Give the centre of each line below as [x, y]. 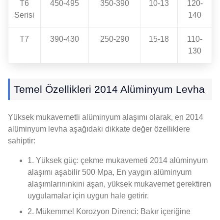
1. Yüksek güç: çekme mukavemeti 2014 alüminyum [118, 160]
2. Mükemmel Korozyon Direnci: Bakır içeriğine [109, 211]
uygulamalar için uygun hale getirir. [88, 195]
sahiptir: [22, 140]
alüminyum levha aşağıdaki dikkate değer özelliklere [99, 129]
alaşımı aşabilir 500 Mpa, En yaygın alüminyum [110, 172]
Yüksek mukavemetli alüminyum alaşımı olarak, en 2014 [106, 117]
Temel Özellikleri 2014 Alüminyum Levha [109, 89]
